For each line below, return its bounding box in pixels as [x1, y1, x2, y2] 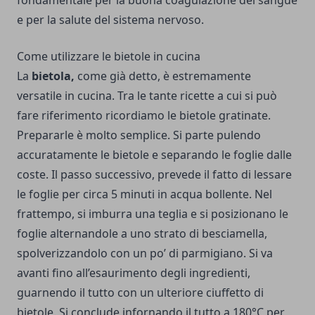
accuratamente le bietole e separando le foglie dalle [17, 147, 292, 163]
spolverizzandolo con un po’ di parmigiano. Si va [17, 245, 273, 262]
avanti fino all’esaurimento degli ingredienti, [17, 265, 250, 281]
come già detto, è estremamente [75, 68, 251, 84]
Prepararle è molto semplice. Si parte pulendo [17, 127, 261, 143]
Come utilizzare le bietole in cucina [17, 49, 200, 65]
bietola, [32, 68, 75, 84]
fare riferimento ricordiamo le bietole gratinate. [17, 108, 271, 124]
